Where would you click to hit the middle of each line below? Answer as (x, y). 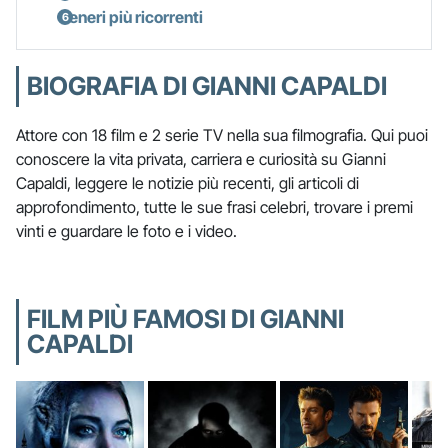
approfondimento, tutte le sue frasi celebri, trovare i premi (214, 206)
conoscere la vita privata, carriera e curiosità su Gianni (201, 158)
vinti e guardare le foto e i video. (126, 230)
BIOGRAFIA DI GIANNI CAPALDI (207, 85)
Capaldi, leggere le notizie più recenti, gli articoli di (187, 182)
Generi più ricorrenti (130, 16)
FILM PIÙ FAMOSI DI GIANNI (185, 318)
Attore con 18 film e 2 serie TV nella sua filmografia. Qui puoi (222, 134)
